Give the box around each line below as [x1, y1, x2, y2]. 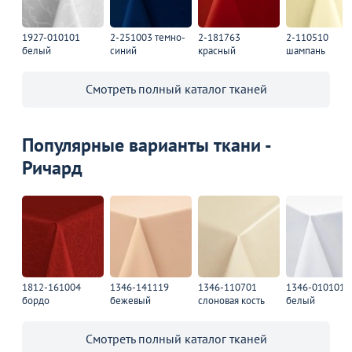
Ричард [22, 155, 82, 180]
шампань [286, 43, 325, 57]
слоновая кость [198, 293, 265, 307]
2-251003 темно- [110, 30, 185, 44]
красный [198, 43, 236, 57]
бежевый [110, 293, 151, 307]
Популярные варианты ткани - [22, 132, 270, 157]
